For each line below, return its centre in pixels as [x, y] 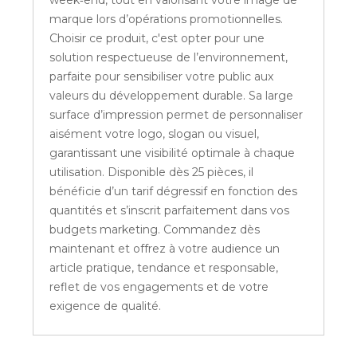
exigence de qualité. [106, 306]
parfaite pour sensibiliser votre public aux [162, 77]
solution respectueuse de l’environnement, [169, 58]
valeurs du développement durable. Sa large [172, 96]
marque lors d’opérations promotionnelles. [167, 20]
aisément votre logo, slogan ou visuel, [155, 134]
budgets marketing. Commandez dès [155, 230]
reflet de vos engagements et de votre [159, 287]
